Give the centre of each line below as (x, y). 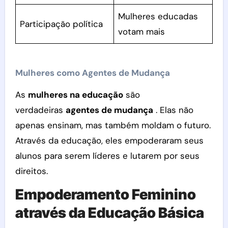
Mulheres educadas (158, 16)
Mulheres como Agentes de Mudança (92, 73)
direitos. (31, 171)
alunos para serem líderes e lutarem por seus (107, 156)
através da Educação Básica (109, 213)
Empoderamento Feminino (105, 194)
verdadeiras (40, 110)
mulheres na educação (75, 95)
